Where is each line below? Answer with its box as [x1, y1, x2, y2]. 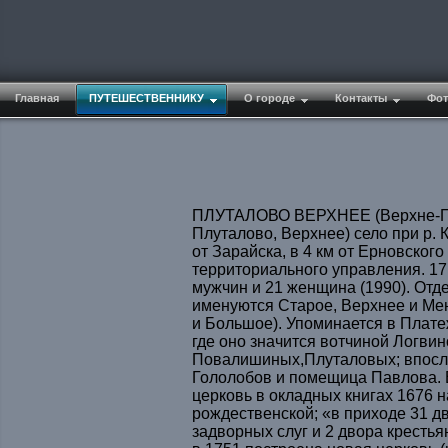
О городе [244, 92, 295, 104]
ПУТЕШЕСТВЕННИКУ [89, 92, 204, 104]
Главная [15, 92, 59, 104]
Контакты [335, 92, 387, 104]
